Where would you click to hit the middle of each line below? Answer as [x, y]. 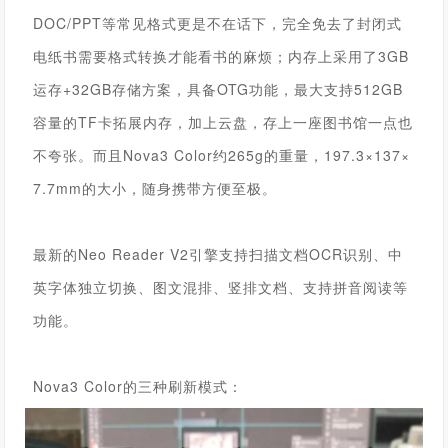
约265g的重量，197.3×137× [312, 154]
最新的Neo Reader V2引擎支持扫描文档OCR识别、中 [218, 253]
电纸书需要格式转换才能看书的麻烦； [161, 55]
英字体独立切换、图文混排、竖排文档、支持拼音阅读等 [221, 286]
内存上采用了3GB [349, 55]
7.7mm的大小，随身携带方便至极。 [155, 187]
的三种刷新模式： [183, 385]
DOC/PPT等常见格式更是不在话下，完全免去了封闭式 [218, 22]
